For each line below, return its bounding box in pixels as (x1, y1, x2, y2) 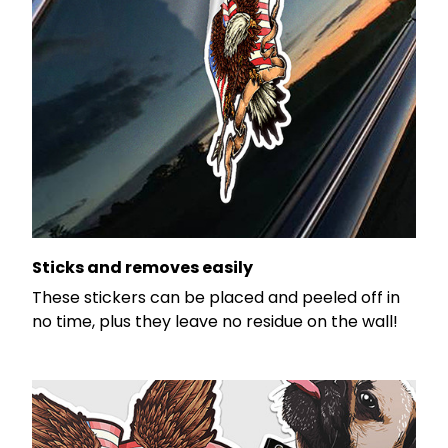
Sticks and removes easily (32, 255, 253, 279)
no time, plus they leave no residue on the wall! (32, 310, 398, 334)
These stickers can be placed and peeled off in (32, 286, 400, 310)
